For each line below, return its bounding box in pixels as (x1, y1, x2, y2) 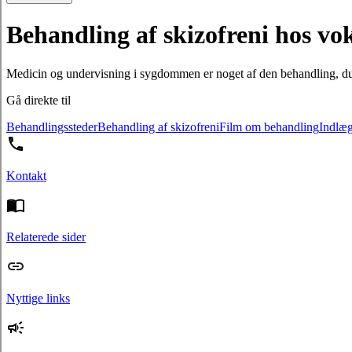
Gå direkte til (6, 93, 71, 107)
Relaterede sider (6, 229, 86, 244)
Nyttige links (6, 291, 70, 305)
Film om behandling (219, 119, 319, 134)
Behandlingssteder (6, 119, 97, 134)
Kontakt (6, 168, 46, 182)
